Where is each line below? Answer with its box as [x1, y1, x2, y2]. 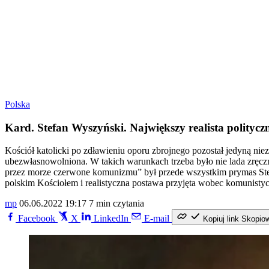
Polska [5, 99, 30, 109]
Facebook [18, 213, 55, 224]
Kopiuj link [203, 214, 239, 224]
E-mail [144, 213, 169, 224]
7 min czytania [89, 198, 144, 209]
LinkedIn [94, 213, 128, 224]
